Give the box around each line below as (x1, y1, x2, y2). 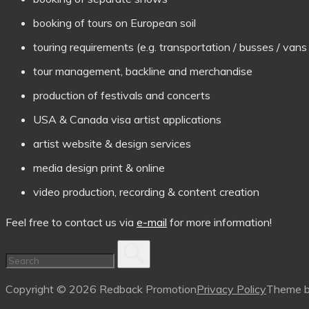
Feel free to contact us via (6, 215, 137, 229)
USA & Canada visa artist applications (33, 112, 221, 126)
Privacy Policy (197, 281, 266, 296)
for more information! (167, 215, 272, 229)
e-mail (137, 215, 167, 229)
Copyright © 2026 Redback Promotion (6, 281, 197, 296)
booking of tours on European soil (33, 15, 196, 30)
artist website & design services (33, 136, 191, 150)
